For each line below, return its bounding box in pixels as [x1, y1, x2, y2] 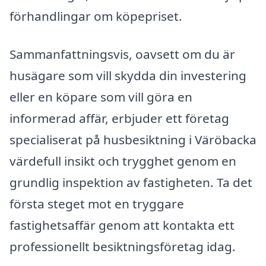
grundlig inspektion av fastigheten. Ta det [9, 173, 252, 191]
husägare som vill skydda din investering [9, 66, 246, 84]
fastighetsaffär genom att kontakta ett [9, 216, 235, 233]
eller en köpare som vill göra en [9, 88, 192, 105]
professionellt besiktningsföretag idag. [9, 237, 236, 255]
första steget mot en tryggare [9, 195, 184, 212]
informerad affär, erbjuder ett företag [9, 109, 229, 126]
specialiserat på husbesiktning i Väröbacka [9, 131, 256, 148]
